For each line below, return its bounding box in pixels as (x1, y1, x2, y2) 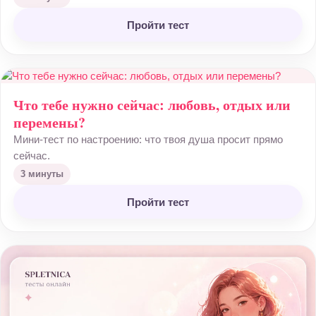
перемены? (13, 112, 85, 133)
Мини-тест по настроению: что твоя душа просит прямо (13, 133, 283, 145)
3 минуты (20, 169, 63, 179)
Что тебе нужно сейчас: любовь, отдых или (13, 95, 291, 115)
